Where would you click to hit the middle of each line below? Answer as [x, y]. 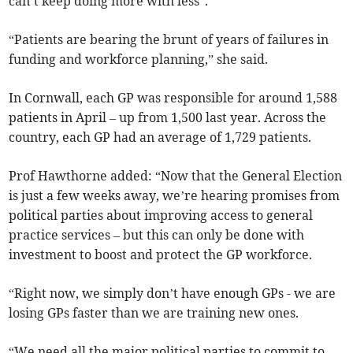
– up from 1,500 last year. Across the [218, 118]
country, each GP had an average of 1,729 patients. [160, 137]
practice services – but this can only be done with [157, 235]
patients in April [59, 118]
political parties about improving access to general [161, 216]
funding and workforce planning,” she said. [139, 59]
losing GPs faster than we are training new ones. [154, 313]
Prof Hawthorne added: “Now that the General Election [176, 176]
